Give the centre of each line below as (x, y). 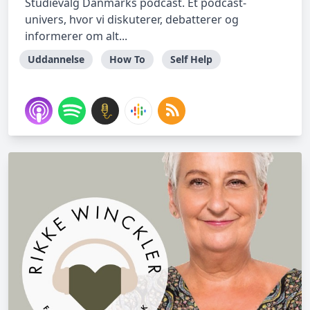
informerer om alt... (76, 36)
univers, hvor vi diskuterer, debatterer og (132, 19)
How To (127, 59)
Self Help (191, 59)
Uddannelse (56, 59)
